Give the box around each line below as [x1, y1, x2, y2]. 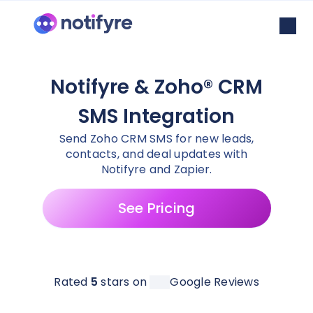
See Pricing [117, 198, 196, 218]
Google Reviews [170, 274, 259, 290]
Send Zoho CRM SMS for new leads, [59, 131, 254, 147]
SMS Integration [78, 103, 235, 130]
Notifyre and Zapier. [101, 161, 212, 177]
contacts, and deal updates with [65, 146, 248, 162]
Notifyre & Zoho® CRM [50, 73, 263, 101]
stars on [98, 274, 147, 290]
